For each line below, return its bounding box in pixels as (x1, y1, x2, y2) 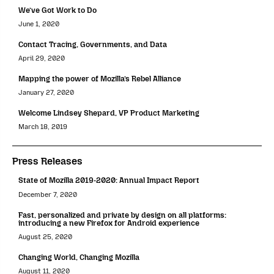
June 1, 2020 (18, 20, 59, 29)
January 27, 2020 (18, 89, 74, 97)
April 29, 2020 (18, 54, 65, 63)
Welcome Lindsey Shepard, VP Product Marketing (18, 108, 199, 118)
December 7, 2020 (18, 190, 77, 199)
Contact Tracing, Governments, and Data (18, 40, 167, 50)
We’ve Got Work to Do (18, 5, 97, 15)
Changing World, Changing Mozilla (18, 252, 139, 262)
